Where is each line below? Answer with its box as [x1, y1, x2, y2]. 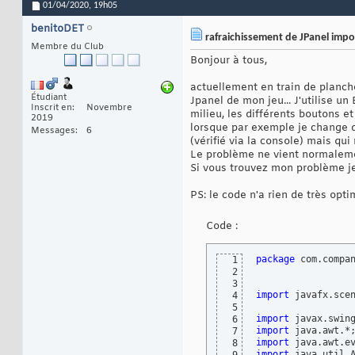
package [256, 254, 295, 265]
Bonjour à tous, [190, 54, 267, 68]
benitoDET [31, 22, 84, 36]
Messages [31, 125, 75, 137]
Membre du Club [31, 41, 104, 53]
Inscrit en [31, 102, 72, 114]
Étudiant [31, 92, 67, 104]
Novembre [86, 102, 132, 114]
